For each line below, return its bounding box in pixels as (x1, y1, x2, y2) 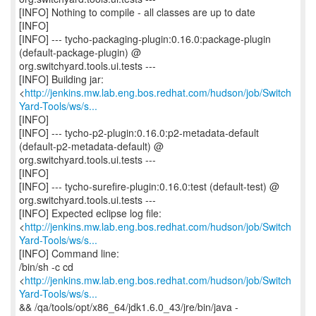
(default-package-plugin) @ (19, 45, 141, 59)
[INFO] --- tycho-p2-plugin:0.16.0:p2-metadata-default (19, 126, 259, 140)
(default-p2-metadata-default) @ (19, 139, 164, 153)
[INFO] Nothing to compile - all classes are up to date (19, 5, 255, 19)
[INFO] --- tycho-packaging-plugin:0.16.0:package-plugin (19, 32, 271, 46)
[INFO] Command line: (19, 246, 119, 260)
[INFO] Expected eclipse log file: (19, 206, 162, 220)
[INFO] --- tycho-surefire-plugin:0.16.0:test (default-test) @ (19, 179, 279, 193)
